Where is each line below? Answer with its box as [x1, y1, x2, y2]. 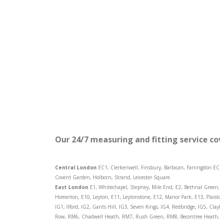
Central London [55, 164, 97, 171]
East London [55, 184, 88, 191]
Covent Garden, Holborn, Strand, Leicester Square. [55, 174, 171, 181]
